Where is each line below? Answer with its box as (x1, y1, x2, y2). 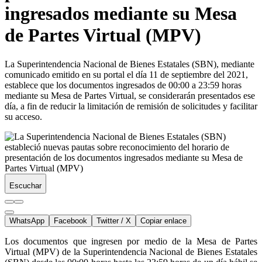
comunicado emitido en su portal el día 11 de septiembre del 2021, (5, 69, 248, 80)
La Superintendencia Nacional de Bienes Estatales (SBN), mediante (5, 58, 254, 69)
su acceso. (5, 111, 42, 122)
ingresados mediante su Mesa (5, 3, 237, 25)
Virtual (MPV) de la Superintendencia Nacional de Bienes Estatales (5, 246, 257, 257)
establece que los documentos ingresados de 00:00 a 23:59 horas (5, 80, 242, 90)
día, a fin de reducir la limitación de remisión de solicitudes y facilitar (5, 101, 257, 111)
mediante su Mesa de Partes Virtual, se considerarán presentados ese (5, 90, 255, 101)
